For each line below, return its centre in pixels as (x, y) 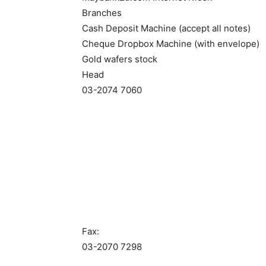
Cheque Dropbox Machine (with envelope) (171, 44)
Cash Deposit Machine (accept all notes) (166, 28)
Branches (102, 13)
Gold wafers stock (120, 59)
